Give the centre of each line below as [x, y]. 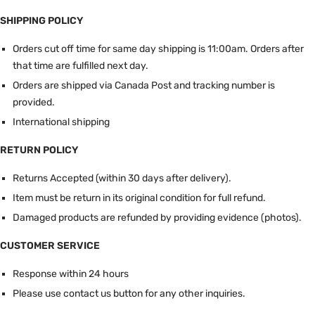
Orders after [277, 49]
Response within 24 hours [70, 274]
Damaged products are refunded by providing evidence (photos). [157, 217]
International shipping [61, 122]
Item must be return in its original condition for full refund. [139, 198]
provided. [33, 102]
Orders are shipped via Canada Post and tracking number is [143, 85]
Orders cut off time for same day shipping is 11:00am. [131, 49]
